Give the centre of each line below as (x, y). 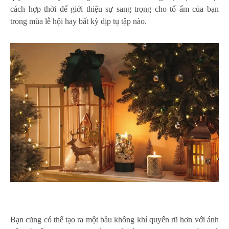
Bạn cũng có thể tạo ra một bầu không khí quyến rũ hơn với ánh (114, 219)
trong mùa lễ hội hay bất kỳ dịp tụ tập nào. (78, 21)
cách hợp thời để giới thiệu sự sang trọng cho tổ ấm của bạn (114, 9)
